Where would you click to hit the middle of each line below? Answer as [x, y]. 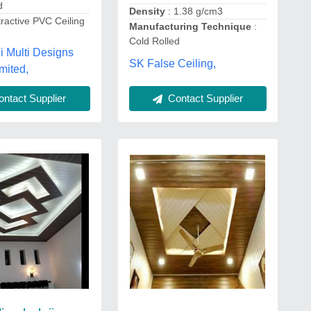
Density [148, 11]
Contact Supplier [204, 98]
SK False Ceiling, [172, 64]
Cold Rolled [154, 41]
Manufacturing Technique [191, 27]
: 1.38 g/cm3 [195, 11]
